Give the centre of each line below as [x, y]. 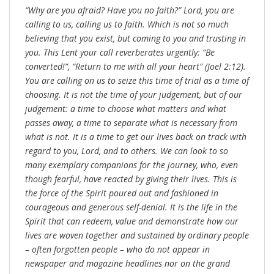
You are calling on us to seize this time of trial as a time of [137, 81]
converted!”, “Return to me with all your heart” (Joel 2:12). [135, 67]
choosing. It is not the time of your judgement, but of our [134, 95]
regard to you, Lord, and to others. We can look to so [127, 151]
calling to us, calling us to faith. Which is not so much [127, 24]
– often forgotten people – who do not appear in [117, 250]
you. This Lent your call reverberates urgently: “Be [120, 53]
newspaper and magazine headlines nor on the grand [128, 264]
